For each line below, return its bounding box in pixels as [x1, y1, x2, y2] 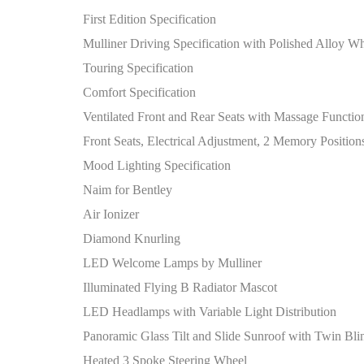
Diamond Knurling [83, 232, 180, 245]
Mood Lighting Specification [83, 158, 231, 172]
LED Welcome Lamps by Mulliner [83, 256, 262, 270]
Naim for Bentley [83, 183, 172, 197]
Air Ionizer [83, 207, 139, 221]
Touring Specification [83, 61, 193, 75]
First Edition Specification [83, 12, 216, 26]
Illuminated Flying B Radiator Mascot [83, 280, 277, 294]
